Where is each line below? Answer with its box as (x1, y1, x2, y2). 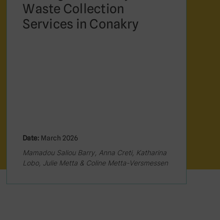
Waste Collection (23, 1, 125, 16)
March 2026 (39, 134, 79, 142)
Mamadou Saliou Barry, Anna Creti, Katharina (23, 148, 167, 157)
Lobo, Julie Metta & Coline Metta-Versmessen (23, 159, 168, 167)
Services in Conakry (23, 16, 139, 31)
